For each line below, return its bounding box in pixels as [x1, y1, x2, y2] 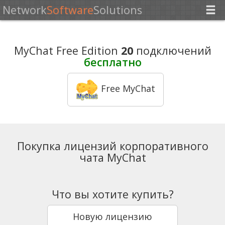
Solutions [93, 3, 143, 17]
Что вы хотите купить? [51, 186, 174, 201]
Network [3, 3, 47, 17]
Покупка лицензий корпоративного [17, 138, 208, 153]
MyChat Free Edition [14, 43, 121, 58]
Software [47, 3, 94, 17]
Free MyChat [98, 82, 155, 95]
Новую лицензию [73, 210, 152, 222]
